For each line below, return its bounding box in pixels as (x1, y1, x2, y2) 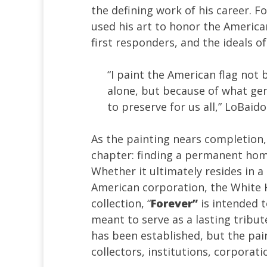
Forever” (151, 195, 198, 210)
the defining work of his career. (91, 2, 254, 17)
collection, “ (91, 195, 151, 210)
